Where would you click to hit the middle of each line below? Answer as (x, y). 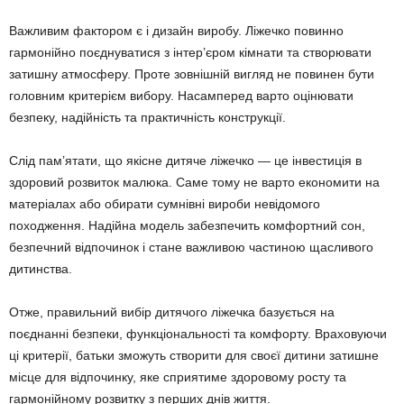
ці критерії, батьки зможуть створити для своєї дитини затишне (194, 355)
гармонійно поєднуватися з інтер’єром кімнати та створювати (190, 52)
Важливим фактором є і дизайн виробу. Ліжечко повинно (176, 30)
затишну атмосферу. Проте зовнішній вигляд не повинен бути (192, 73)
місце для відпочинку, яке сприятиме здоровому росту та (178, 376)
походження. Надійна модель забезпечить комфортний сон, (187, 225)
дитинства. (41, 268)
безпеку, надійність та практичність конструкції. (147, 117)
